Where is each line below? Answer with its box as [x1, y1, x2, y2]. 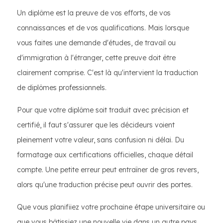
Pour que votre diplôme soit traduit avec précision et [17, 106, 189, 114]
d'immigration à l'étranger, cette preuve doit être [17, 53, 176, 62]
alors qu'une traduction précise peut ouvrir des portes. [17, 180, 193, 189]
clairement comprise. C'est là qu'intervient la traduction [17, 68, 198, 77]
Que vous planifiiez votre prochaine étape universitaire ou [17, 203, 205, 212]
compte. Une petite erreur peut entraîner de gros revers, [17, 165, 199, 174]
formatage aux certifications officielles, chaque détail [17, 150, 193, 159]
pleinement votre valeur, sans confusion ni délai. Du [17, 135, 184, 144]
